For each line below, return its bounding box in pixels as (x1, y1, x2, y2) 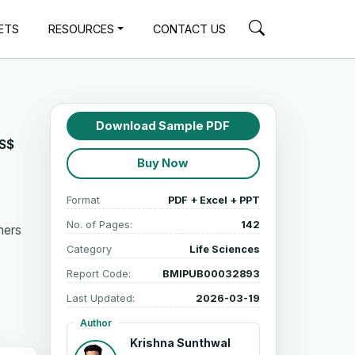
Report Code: (66, 267, 131, 280)
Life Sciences (189, 242, 260, 255)
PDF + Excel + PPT (168, 193, 260, 206)
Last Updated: (66, 292, 135, 304)
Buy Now (137, 156, 189, 171)
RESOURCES (48, 21, 115, 36)
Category (66, 242, 112, 255)
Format (66, 193, 100, 206)
